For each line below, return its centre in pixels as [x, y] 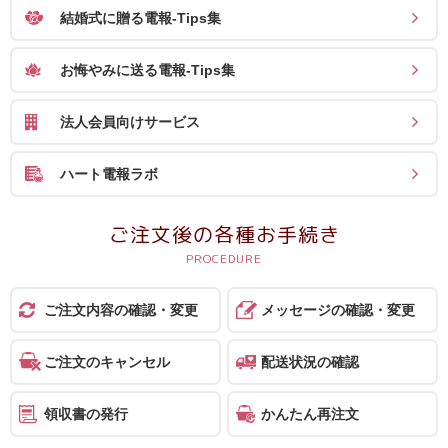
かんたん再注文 [310, 413]
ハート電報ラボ [109, 173]
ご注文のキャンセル [107, 361]
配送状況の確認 [310, 361]
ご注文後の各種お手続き [224, 233]
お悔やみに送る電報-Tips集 [147, 69]
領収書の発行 [86, 413]
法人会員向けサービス [130, 121]
